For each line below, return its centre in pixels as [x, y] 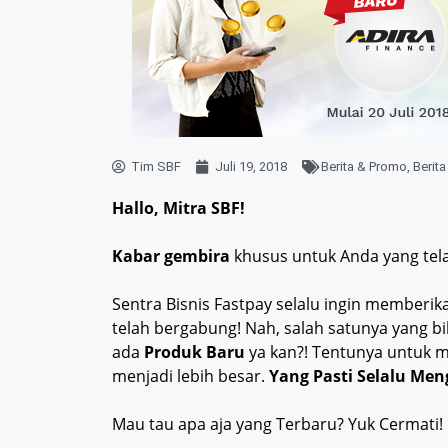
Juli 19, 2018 [251, 167]
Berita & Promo [364, 167]
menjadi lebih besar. [190, 376]
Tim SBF [156, 167]
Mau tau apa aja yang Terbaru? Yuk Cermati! [277, 424]
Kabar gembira [171, 256]
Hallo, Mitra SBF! [178, 208]
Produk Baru [194, 352]
